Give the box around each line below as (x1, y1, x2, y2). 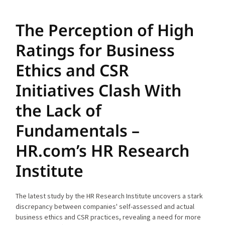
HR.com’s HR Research (16, 139, 190, 161)
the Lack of (16, 99, 102, 121)
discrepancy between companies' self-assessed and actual (16, 201, 195, 211)
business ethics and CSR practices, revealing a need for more (16, 212, 201, 221)
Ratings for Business (16, 39, 175, 61)
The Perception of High (16, 19, 194, 41)
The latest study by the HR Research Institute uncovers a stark (16, 191, 203, 200)
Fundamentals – (16, 119, 140, 141)
